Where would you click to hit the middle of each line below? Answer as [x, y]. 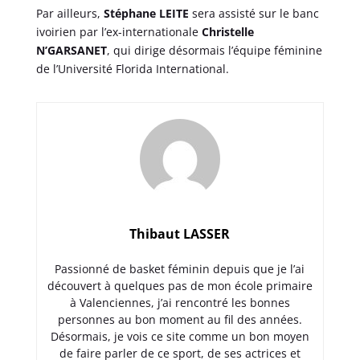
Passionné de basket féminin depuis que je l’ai [180, 268]
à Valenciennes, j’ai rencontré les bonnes [180, 302]
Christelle [227, 31]
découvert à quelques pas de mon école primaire [180, 285]
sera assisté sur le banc [254, 13]
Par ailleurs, [70, 13]
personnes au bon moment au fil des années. [180, 319]
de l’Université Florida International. [132, 68]
